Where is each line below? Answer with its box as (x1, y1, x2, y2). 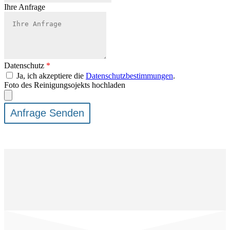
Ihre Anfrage (4, 3, 45, 12)
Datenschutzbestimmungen (86, 71, 173, 81)
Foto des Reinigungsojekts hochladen (4, 81, 125, 90)
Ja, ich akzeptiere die (14, 71, 86, 81)
